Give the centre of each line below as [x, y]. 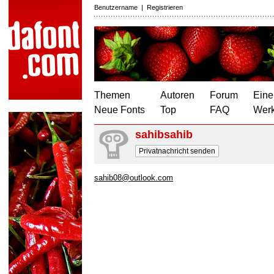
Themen [112, 95]
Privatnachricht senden [177, 151]
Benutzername [116, 7]
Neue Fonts [120, 110]
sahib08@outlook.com [134, 178]
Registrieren [165, 7]
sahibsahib [164, 135]
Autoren [177, 95]
